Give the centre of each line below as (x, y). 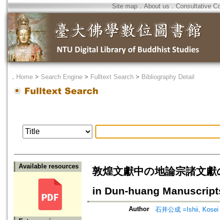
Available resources (49, 166)
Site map (125, 6)
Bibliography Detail (168, 77)
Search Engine (62, 77)
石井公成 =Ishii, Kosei (187, 210)
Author (139, 209)
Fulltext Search (112, 77)
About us (157, 6)
